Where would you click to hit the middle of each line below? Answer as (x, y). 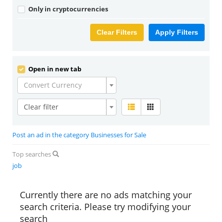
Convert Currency (53, 85)
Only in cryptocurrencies (67, 9)
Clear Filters (117, 32)
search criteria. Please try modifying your (105, 207)
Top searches (32, 154)
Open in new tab (54, 69)
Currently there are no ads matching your (106, 195)
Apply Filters (177, 32)
